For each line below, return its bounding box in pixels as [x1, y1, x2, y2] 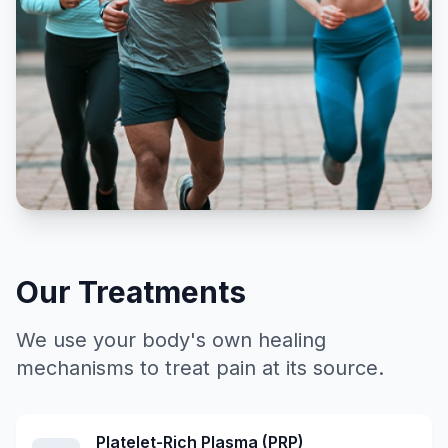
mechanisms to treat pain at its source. [16, 355, 384, 380]
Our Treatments [16, 273, 246, 310]
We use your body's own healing [16, 327, 326, 352]
